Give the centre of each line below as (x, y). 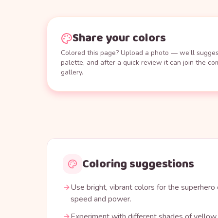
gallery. (72, 73)
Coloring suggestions (138, 164)
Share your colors (119, 38)
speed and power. (101, 199)
